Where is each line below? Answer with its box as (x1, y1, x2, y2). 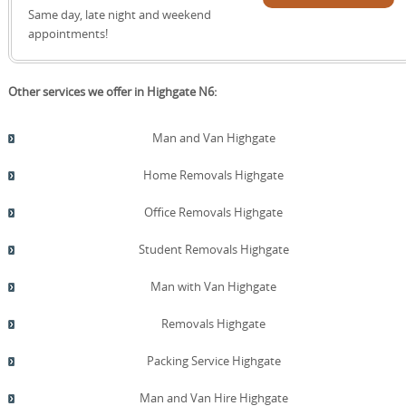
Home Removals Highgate (143, 166, 285, 183)
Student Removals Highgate (138, 240, 289, 257)
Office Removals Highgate (144, 203, 284, 220)
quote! (277, 2, 380, 48)
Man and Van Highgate (151, 129, 275, 146)
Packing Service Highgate (146, 352, 281, 369)
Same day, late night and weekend (27, 5, 211, 23)
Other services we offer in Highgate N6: (7, 82, 217, 100)
